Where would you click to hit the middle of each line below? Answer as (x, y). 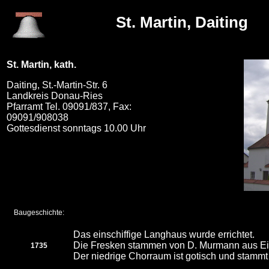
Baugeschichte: (35, 213)
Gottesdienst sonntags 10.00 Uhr (76, 128)
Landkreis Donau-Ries (55, 96)
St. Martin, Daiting (182, 22)
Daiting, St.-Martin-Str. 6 (57, 85)
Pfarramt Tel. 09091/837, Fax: (69, 107)
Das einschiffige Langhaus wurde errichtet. (164, 234)
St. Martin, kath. (41, 65)
